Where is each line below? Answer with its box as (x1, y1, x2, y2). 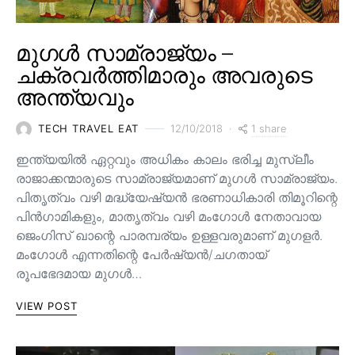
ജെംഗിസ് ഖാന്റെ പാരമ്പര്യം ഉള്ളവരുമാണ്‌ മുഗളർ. (16, 227, 323, 243)
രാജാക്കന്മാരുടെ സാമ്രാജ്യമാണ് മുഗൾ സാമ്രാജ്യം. (16, 170, 338, 186)
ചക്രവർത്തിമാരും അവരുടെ (16, 61, 312, 89)
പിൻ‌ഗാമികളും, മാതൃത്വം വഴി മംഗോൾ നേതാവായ (16, 208, 321, 224)
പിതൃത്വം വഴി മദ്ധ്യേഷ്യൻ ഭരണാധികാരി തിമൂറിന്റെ (16, 189, 338, 205)
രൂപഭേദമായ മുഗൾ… (16, 265, 142, 281)
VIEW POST (16, 299, 78, 312)
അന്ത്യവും (16, 83, 134, 111)
